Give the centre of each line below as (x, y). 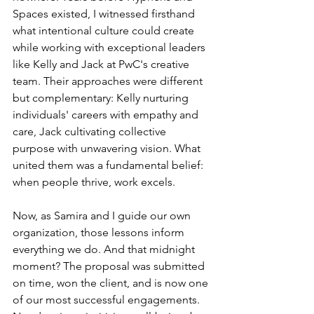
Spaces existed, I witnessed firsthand (105, 14)
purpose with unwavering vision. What (108, 148)
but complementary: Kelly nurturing (102, 98)
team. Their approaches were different (109, 81)
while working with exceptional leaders (110, 47)
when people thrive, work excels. (94, 182)
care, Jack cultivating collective (91, 131)
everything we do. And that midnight (105, 249)
